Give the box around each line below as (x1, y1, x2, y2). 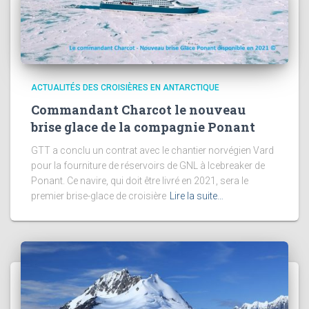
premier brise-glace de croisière (31, 190, 166, 202)
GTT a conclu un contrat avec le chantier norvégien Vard (31, 145, 274, 157)
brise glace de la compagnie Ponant (31, 119, 255, 136)
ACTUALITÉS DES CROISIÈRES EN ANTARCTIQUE (31, 83, 219, 93)
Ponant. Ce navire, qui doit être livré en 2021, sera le (31, 175, 248, 187)
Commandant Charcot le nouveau (31, 101, 246, 119)
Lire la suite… (170, 190, 223, 202)
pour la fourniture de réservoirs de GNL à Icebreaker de (31, 160, 265, 172)
